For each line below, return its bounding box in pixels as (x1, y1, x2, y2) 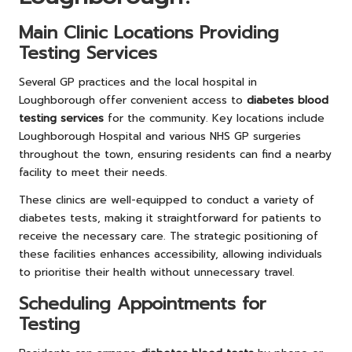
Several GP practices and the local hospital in (19, 74, 257, 91)
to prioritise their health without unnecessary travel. (19, 264, 295, 281)
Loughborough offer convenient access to (19, 92, 247, 109)
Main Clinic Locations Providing (19, 20, 279, 46)
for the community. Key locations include (104, 110, 324, 127)
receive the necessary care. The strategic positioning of (19, 228, 318, 245)
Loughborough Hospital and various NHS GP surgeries (19, 128, 301, 145)
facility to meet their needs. (19, 164, 167, 181)
